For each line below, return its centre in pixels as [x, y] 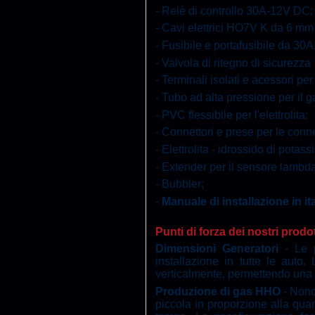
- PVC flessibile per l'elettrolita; [232, 115]
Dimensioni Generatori [217, 249]
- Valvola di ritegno [204, 63]
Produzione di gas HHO [220, 291]
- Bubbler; [180, 184]
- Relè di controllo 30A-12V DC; [234, 11]
